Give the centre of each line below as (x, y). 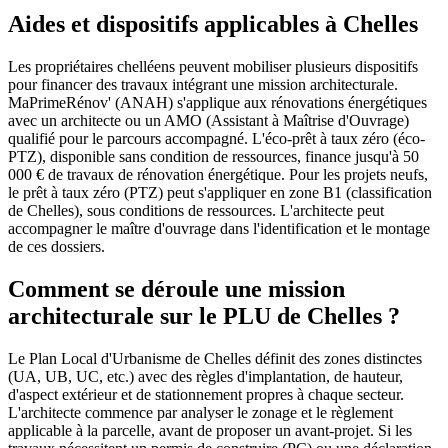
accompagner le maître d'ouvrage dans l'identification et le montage (219, 228)
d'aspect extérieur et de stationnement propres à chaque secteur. (206, 394)
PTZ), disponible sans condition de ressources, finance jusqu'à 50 (213, 156)
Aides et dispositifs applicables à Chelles (213, 23)
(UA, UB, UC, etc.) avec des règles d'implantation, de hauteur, (205, 376)
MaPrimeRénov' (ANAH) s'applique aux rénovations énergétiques (217, 102)
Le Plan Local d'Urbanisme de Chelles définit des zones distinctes (215, 358)
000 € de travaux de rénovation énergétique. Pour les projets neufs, (218, 174)
